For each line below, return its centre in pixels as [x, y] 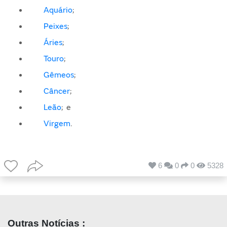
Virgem [57, 123]
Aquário [58, 10]
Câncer [57, 91]
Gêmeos [59, 75]
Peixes [56, 26]
